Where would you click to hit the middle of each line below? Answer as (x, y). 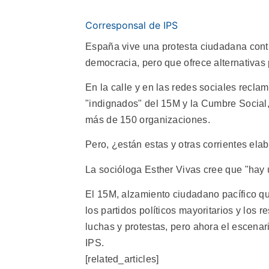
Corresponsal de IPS (131, 25)
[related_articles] (122, 259)
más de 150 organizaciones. (148, 119)
